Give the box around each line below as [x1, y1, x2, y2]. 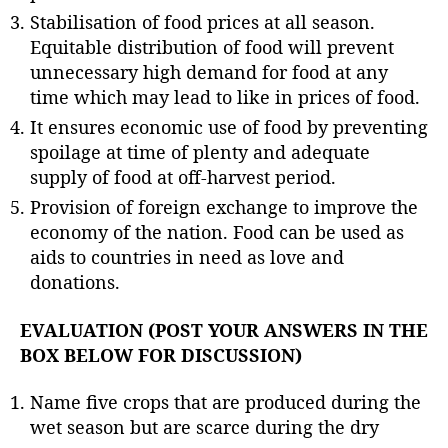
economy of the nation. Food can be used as [30, 220, 404, 245]
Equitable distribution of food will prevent [30, 35, 394, 60]
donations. [30, 270, 120, 295]
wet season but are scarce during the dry [30, 415, 379, 440]
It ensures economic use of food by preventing [30, 115, 428, 140]
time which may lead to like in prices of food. [30, 85, 420, 110]
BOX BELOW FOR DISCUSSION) [20, 342, 302, 367]
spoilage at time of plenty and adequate [30, 140, 370, 165]
